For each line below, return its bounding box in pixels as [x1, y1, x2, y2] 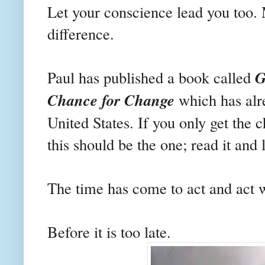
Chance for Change [47, 89, 174, 112]
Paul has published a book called [47, 67, 255, 88]
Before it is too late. [47, 221, 171, 243]
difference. [47, 23, 114, 44]
